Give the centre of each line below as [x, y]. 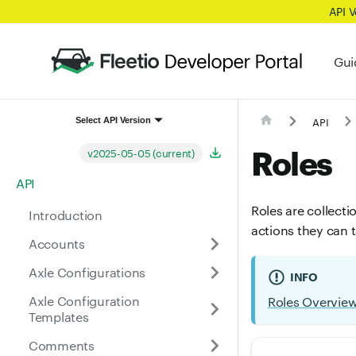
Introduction [66, 215]
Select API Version [114, 120]
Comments [62, 345]
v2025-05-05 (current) [141, 152]
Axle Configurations [87, 272]
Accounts [57, 243]
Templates [59, 316]
